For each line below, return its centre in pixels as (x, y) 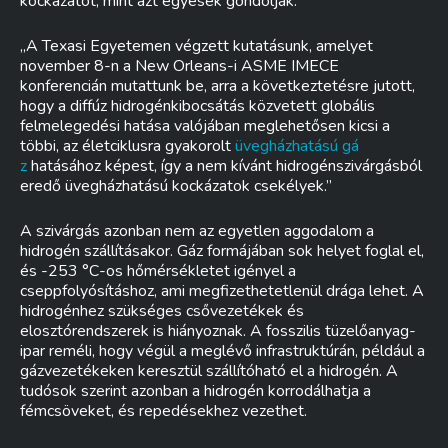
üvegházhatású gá (297, 146)
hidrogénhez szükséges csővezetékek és (162, 311)
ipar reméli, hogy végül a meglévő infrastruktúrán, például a (222, 351)
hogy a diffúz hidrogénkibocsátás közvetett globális (197, 106)
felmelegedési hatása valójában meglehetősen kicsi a (205, 126)
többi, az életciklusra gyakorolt (127, 146)
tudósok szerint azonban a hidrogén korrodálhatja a (195, 391)
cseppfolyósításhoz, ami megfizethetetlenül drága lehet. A (222, 291)
